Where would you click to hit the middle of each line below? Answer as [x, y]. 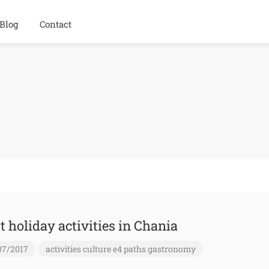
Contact [56, 24]
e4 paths [129, 249]
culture [97, 249]
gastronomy [171, 249]
